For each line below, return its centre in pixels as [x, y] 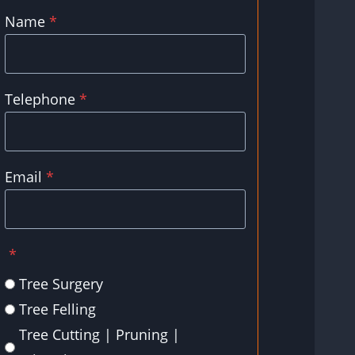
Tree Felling [57, 309]
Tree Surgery [61, 284]
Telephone [40, 99]
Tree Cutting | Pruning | [99, 335]
